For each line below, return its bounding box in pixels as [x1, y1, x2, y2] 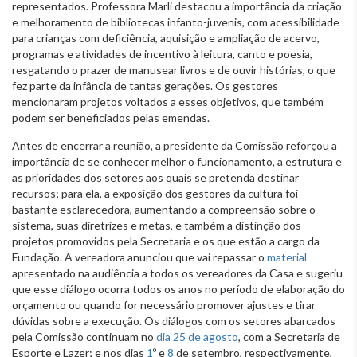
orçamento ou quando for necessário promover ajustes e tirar [12, 297, 316, 312]
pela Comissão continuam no [12, 329, 156, 343]
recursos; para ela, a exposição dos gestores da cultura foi [12, 186, 298, 200]
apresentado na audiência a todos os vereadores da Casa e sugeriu [12, 265, 343, 280]
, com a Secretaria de [238, 329, 340, 343]
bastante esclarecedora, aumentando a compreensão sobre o [12, 202, 316, 216]
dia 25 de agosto [156, 329, 238, 343]
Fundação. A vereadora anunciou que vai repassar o [12, 249, 267, 264]
